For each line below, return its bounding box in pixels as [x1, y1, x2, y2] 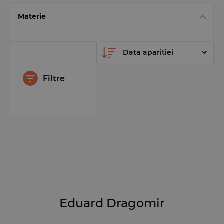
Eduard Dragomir [59, 196, 165, 211]
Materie [18, 11, 46, 21]
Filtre [43, 73, 65, 83]
